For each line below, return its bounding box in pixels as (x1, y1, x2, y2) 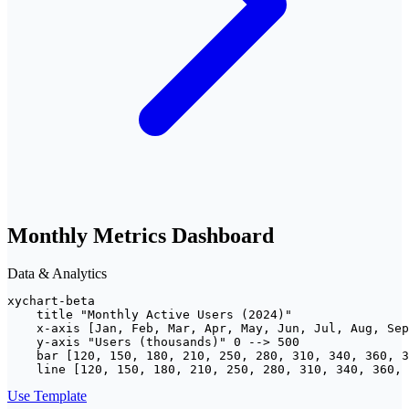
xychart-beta (7, 294, 95, 309)
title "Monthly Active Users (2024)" (7, 308, 292, 322)
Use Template (7, 388, 87, 404)
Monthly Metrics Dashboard (7, 223, 274, 247)
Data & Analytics (7, 266, 107, 282)
